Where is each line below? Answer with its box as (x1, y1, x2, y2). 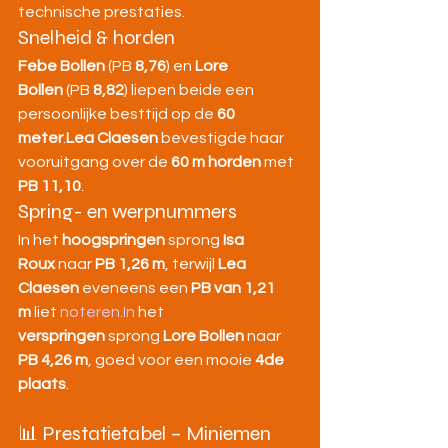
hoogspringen (62, 232, 165, 248)
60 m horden (171, 154, 261, 170)
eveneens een (79, 280, 191, 296)
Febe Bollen (18, 58, 105, 74)
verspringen (18, 328, 105, 344)
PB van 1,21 (191, 280, 278, 296)
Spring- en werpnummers (18, 199, 237, 224)
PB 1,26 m (95, 256, 165, 272)
